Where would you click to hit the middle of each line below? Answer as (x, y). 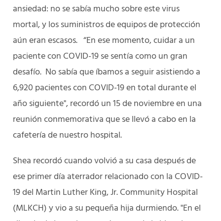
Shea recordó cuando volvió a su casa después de (104, 161)
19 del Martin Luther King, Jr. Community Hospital (105, 193)
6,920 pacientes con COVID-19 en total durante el (105, 88)
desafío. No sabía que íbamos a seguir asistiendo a (107, 72)
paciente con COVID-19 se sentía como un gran (100, 56)
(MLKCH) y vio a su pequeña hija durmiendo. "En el (107, 208)
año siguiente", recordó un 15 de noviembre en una (107, 104)
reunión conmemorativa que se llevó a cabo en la (104, 120)
